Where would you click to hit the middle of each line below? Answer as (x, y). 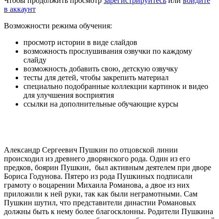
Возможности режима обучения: (58, 25)
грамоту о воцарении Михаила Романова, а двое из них (97, 185)
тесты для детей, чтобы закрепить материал (96, 77)
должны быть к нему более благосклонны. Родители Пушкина (109, 211)
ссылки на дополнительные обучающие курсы (101, 104)
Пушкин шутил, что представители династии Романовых (100, 202)
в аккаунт (20, 9)
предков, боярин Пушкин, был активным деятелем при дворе (108, 167)
